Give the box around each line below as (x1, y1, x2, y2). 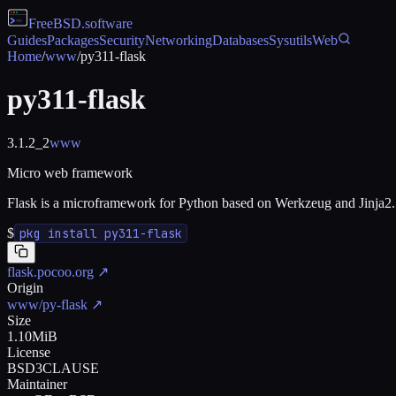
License (7, 344, 50, 360)
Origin (7, 279, 43, 295)
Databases (212, 33, 269, 48)
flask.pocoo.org (7, 263, 94, 279)
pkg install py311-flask (19, 225, 182, 241)
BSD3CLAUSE (7, 360, 99, 376)
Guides (7, 33, 47, 48)
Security (99, 33, 145, 48)
